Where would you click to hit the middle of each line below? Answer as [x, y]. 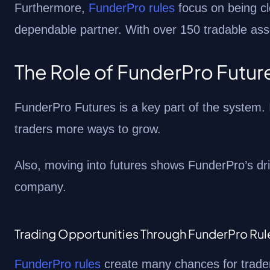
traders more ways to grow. [88, 129]
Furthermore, [52, 8]
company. [40, 187]
